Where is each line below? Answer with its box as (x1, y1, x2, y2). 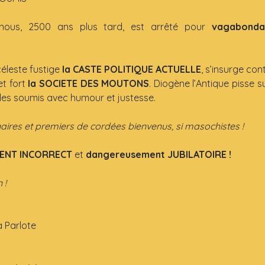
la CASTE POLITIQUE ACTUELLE (62, 63, 201, 75)
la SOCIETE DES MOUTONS (28, 77, 150, 89)
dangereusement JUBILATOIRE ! (85, 148, 231, 160)
